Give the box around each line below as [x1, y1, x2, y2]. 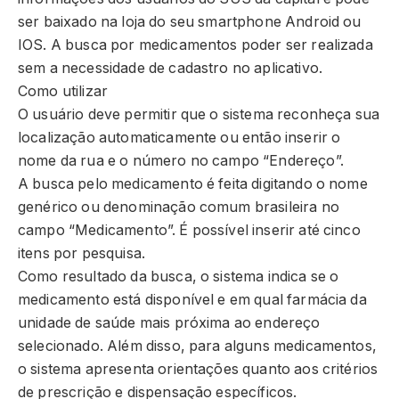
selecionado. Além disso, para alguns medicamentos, [18, 338, 377, 355]
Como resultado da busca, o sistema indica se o [18, 268, 339, 286]
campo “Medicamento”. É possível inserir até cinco [18, 222, 361, 240]
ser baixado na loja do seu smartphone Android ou [18, 13, 362, 31]
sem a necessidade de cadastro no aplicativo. [18, 60, 323, 77]
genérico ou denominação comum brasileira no [18, 199, 339, 216]
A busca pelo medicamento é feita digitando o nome [18, 175, 368, 193]
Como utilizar [18, 83, 109, 101]
